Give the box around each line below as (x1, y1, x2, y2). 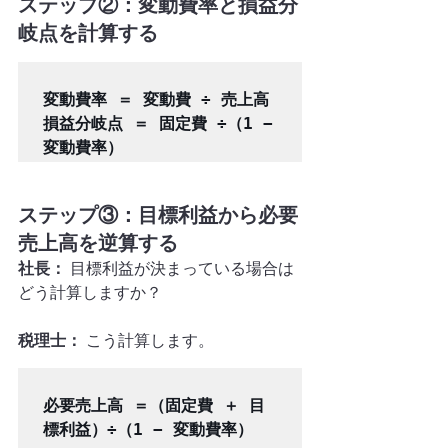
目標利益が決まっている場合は (66, 259, 294, 278)
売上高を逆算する (18, 231, 178, 255)
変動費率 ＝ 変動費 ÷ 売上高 (43, 90, 269, 109)
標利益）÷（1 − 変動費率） (43, 420, 253, 439)
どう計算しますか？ (18, 283, 162, 302)
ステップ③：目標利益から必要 (18, 203, 298, 227)
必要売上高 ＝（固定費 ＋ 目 (43, 396, 265, 415)
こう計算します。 (82, 331, 214, 350)
